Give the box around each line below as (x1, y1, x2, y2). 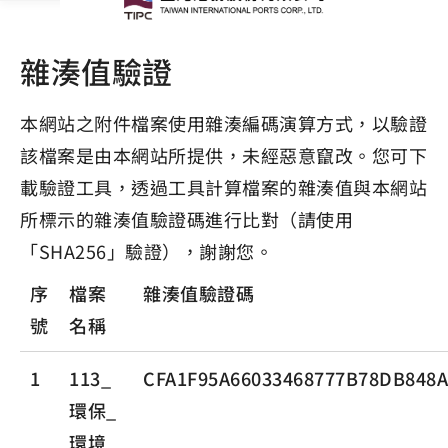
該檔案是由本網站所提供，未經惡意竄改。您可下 (20, 142, 427, 168)
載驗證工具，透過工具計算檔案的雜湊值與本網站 (20, 174, 427, 200)
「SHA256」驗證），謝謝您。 (20, 238, 273, 264)
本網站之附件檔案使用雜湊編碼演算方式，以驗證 (20, 110, 427, 136)
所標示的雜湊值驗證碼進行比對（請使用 (20, 206, 353, 232)
